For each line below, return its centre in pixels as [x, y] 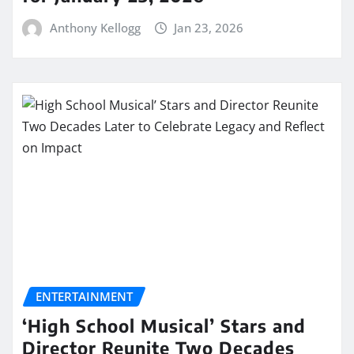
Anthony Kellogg [95, 27]
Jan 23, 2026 [209, 27]
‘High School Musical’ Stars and [164, 325]
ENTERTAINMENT [84, 297]
